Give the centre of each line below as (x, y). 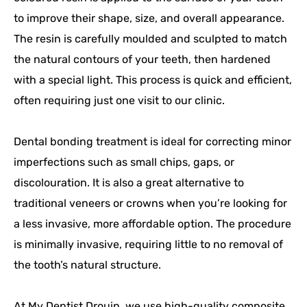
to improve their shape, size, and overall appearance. (149, 19)
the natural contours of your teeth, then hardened (142, 60)
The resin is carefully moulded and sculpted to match (150, 39)
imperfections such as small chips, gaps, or (124, 162)
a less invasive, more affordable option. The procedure (152, 224)
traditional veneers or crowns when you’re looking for (150, 204)
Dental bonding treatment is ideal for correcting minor (152, 142)
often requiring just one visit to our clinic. (119, 101)
